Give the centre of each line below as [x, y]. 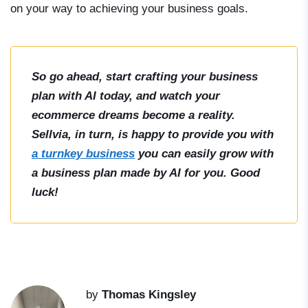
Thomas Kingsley [149, 295]
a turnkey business [83, 154]
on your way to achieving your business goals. [129, 9]
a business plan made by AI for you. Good [146, 173]
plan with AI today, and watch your [126, 96]
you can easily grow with [204, 154]
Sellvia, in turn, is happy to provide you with [153, 135]
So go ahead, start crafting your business [145, 77]
